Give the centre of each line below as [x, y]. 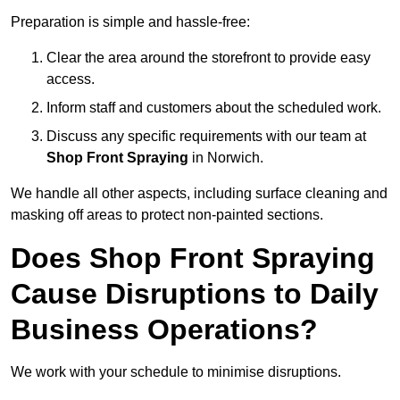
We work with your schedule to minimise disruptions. [176, 372]
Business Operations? [164, 330]
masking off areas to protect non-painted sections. [167, 215]
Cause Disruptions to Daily [195, 294]
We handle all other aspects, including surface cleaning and [199, 194]
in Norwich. [226, 158]
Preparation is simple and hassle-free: [130, 22]
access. [71, 79]
